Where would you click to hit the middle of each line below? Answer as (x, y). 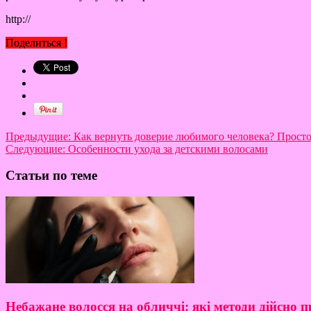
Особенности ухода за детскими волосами (167, 149)
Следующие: (35, 149)
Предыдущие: (40, 136)
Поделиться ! (36, 42)
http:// (18, 19)
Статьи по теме (51, 176)
